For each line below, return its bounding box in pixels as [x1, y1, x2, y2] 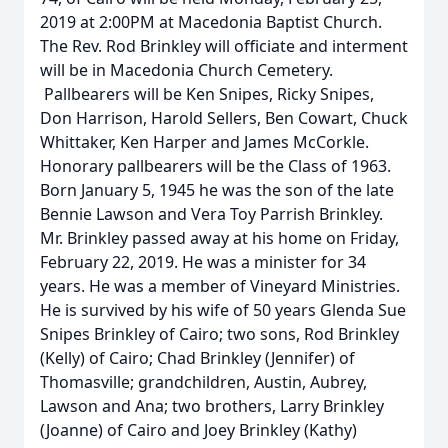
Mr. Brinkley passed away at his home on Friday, [40, 227, 399, 249]
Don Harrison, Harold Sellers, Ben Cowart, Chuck [40, 107, 408, 129]
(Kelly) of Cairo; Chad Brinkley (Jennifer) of [40, 347, 355, 369]
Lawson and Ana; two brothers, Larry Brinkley [40, 395, 384, 417]
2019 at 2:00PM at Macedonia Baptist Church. [40, 11, 382, 33]
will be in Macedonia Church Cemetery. [40, 59, 333, 81]
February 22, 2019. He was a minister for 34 [40, 251, 366, 273]
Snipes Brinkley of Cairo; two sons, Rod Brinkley [40, 323, 399, 345]
